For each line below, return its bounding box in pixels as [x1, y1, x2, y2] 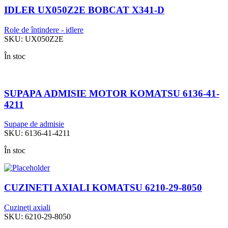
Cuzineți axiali [4, 203, 50, 212]
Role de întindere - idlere [4, 25, 83, 34]
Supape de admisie [4, 120, 64, 129]
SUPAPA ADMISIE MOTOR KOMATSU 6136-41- [4, 88, 219, 99]
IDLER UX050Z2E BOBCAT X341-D [4, 5, 164, 16]
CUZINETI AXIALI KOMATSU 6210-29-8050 [4, 182, 202, 193]
